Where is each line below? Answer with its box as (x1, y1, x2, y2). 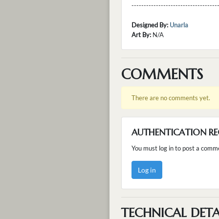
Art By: (131, 30, 151, 39)
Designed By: (131, 21, 168, 29)
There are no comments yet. (131, 93, 210, 102)
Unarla (170, 21, 188, 29)
